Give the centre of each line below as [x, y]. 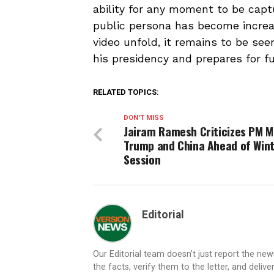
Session [142, 160]
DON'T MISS [144, 118]
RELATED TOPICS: [126, 92]
